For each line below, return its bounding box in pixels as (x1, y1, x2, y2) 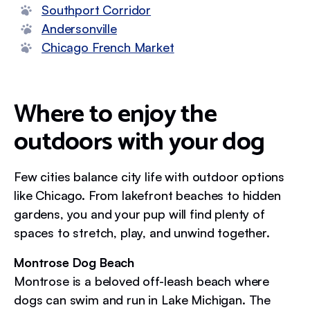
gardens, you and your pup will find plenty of (14, 206, 265, 221)
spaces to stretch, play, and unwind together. (14, 224, 270, 240)
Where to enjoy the (14, 93, 217, 135)
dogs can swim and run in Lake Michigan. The (14, 291, 271, 307)
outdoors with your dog (14, 121, 265, 163)
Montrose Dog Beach (14, 254, 135, 270)
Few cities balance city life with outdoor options (14, 168, 285, 184)
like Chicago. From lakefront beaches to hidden (14, 187, 281, 203)
